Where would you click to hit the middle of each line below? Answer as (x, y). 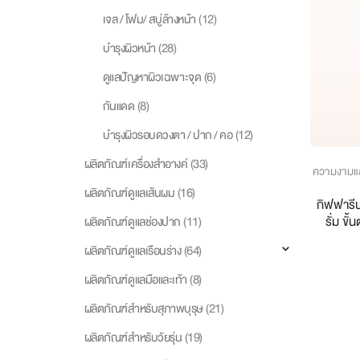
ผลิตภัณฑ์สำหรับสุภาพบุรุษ (143, 307)
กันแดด (119, 105)
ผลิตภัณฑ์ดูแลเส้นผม (129, 192)
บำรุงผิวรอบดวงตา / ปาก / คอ (168, 134)
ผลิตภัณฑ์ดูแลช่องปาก (132, 221)
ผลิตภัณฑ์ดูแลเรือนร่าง (133, 250)
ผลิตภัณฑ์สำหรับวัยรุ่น (133, 336)
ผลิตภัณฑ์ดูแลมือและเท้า (135, 278)
